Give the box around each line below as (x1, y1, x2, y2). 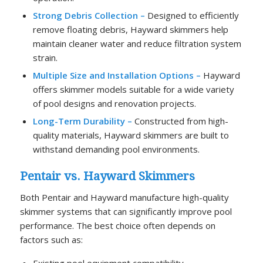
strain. (32, 52, 58, 64)
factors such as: (19, 233, 83, 245)
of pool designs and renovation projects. (32, 97, 196, 110)
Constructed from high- (134, 115, 228, 127)
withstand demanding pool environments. (32, 143, 200, 156)
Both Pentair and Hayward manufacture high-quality (19, 191, 229, 203)
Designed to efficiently (147, 9, 239, 22)
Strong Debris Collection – (32, 9, 147, 22)
